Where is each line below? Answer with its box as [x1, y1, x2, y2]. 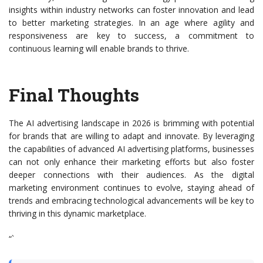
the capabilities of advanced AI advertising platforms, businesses [9, 143, 254, 155]
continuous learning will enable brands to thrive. [9, 43, 189, 55]
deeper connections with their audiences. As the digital [9, 169, 254, 181]
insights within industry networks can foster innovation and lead [9, 4, 254, 16]
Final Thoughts [9, 83, 139, 107]
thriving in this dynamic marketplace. [9, 208, 146, 220]
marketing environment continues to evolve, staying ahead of [9, 182, 254, 194]
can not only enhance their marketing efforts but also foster [9, 156, 254, 168]
